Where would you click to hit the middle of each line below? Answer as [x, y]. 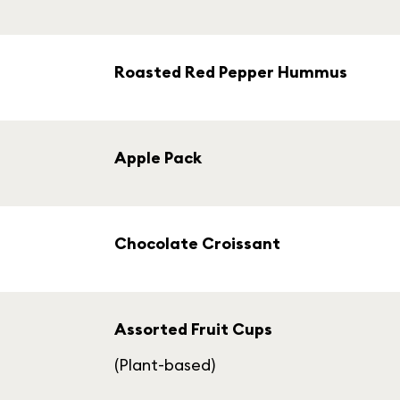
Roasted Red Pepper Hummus [231, 72]
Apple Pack [158, 158]
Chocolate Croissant [197, 243]
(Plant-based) [165, 365]
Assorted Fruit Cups [193, 329]
